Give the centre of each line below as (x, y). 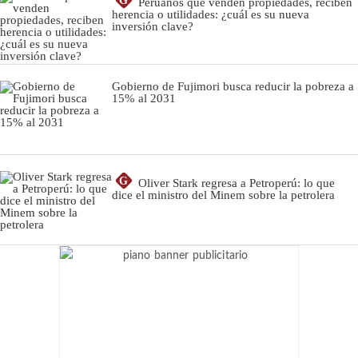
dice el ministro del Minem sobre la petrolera (223, 195)
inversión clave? (153, 26)
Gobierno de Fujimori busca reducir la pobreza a (233, 86)
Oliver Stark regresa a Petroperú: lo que (237, 183)
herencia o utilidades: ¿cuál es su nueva (211, 14)
